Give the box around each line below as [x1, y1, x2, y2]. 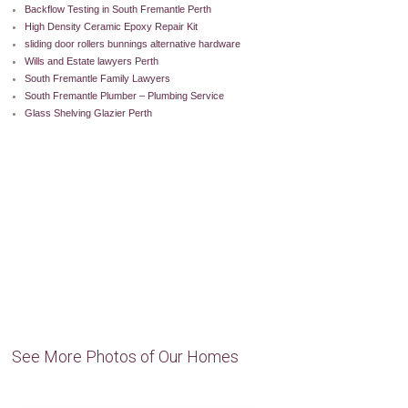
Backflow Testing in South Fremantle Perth [25, 4, 212, 15]
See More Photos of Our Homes [12, 347, 240, 367]
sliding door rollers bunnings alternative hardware [25, 38, 241, 50]
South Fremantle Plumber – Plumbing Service [25, 90, 225, 102]
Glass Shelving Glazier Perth [25, 107, 153, 119]
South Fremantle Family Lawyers [25, 73, 171, 85]
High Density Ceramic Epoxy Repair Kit [25, 21, 199, 33]
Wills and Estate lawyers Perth [25, 56, 159, 67]
